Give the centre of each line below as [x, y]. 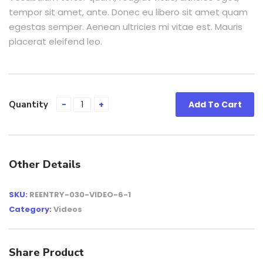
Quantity [28, 104]
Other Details [45, 164]
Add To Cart [215, 104]
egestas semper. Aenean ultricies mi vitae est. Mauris [126, 27]
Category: [31, 209]
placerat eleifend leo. [55, 41]
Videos [68, 209]
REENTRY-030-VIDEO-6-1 [80, 195]
